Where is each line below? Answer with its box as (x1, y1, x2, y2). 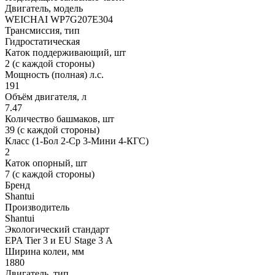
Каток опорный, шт (5, 158, 87, 169)
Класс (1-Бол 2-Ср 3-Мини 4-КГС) (5, 136, 149, 147)
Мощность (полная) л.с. (5, 69, 104, 80)
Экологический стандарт (5, 224, 109, 235)
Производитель (5, 202, 69, 213)
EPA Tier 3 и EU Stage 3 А (5, 235, 113, 246)
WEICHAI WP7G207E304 (5, 14, 113, 25)
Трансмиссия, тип (5, 25, 80, 36)
